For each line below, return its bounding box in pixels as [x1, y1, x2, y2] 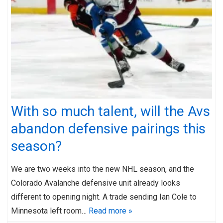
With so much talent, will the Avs [11, 103, 210, 119]
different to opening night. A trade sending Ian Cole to [11, 192, 197, 202]
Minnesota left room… [11, 206, 89, 216]
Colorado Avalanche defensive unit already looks [11, 178, 180, 188]
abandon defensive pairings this [11, 120, 206, 137]
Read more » [89, 206, 132, 216]
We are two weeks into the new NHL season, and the [11, 164, 194, 174]
